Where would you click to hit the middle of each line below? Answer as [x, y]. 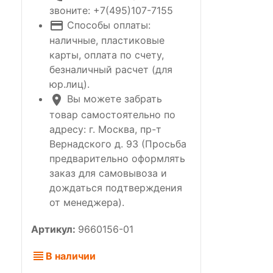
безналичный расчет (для [111, 70]
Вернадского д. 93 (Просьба [118, 144]
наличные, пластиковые [107, 41]
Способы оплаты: [107, 25]
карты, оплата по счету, [107, 55]
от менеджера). [87, 202]
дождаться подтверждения [116, 187]
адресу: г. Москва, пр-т [105, 129]
